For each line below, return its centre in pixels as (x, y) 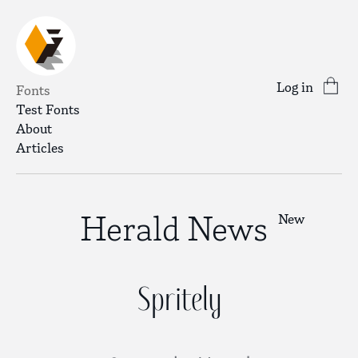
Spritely (179, 299)
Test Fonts (48, 109)
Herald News (174, 229)
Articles (40, 148)
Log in (295, 87)
